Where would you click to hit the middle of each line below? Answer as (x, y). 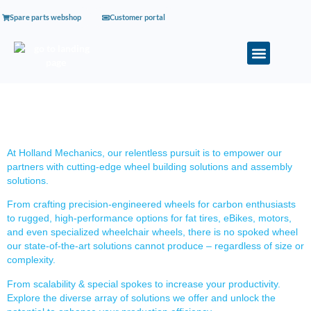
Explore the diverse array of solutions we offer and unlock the (141, 297)
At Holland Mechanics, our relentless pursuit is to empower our (144, 153)
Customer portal (137, 17)
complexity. (31, 260)
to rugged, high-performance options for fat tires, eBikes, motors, (149, 218)
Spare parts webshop (45, 17)
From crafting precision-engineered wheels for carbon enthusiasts (151, 204)
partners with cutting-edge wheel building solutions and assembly (150, 167)
